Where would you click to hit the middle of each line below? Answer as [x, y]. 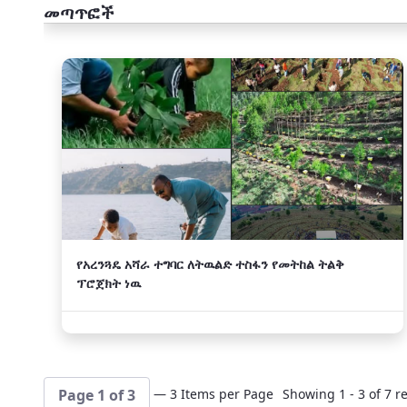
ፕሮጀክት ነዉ [109, 283]
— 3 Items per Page [213, 394]
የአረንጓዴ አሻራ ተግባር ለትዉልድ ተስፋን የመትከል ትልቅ [210, 264]
